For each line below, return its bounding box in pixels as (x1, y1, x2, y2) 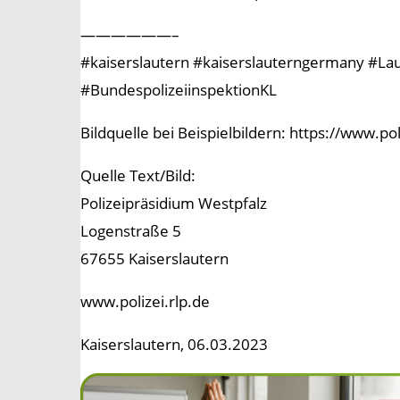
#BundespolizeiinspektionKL (80, 79, 277, 101)
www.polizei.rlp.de (80, 291, 210, 312)
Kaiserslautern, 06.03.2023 (80, 334, 268, 355)
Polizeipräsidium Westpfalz (80, 193, 267, 214)
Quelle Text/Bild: (80, 165, 196, 187)
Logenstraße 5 (80, 221, 181, 242)
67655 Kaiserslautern (80, 248, 229, 270)
